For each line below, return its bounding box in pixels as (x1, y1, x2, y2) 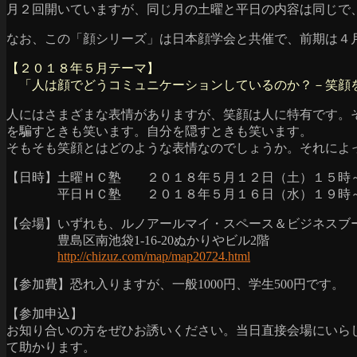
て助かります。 (6, 340, 96, 355)
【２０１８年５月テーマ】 (6, 61, 159, 76)
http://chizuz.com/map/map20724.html (57, 249, 250, 264)
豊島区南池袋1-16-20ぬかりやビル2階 (6, 233, 269, 248)
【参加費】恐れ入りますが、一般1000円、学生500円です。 (6, 277, 344, 292)
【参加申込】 (6, 307, 96, 321)
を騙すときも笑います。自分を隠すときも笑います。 (6, 124, 312, 139)
